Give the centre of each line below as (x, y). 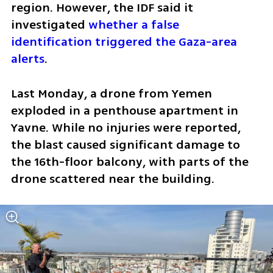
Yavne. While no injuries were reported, (126, 127)
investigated (49, 24)
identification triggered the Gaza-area (124, 41)
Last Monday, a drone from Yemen (111, 93)
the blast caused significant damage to (125, 144)
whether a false (133, 24)
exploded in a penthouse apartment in (124, 110)
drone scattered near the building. (114, 179)
